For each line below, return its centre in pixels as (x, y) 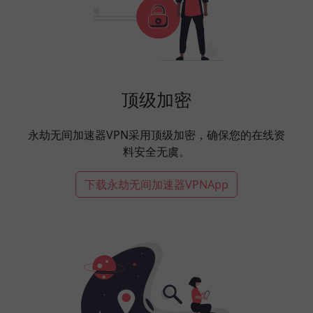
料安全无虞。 (156, 151)
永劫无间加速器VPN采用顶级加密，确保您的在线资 (156, 134)
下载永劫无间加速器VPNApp (156, 184)
